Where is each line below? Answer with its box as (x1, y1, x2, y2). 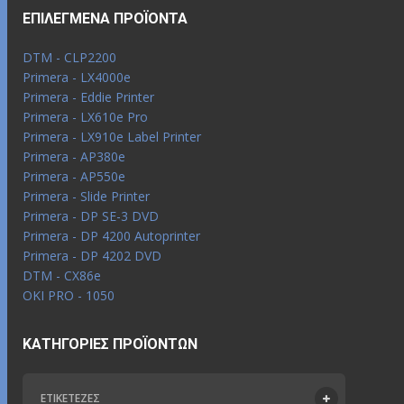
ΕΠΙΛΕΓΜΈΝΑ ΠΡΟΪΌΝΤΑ (23, 9, 188, 27)
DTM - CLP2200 (23, 48, 116, 66)
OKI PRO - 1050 (23, 286, 115, 304)
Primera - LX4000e (23, 68, 131, 86)
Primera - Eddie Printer (23, 87, 154, 106)
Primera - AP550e (23, 167, 125, 185)
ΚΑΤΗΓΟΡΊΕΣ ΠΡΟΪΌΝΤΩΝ (23, 335, 197, 353)
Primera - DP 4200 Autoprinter (23, 226, 200, 244)
